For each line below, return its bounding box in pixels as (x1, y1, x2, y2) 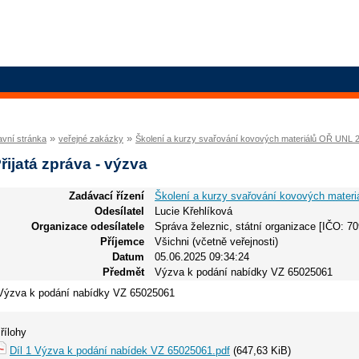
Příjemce (100, 235, 144, 248)
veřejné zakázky (58, 134, 123, 143)
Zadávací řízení (69, 189, 144, 202)
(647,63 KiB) (230, 344, 291, 357)
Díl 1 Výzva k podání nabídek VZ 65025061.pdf (10, 344, 230, 357)
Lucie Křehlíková (155, 204, 232, 217)
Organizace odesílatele (31, 220, 144, 232)
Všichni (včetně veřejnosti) (155, 235, 278, 248)
